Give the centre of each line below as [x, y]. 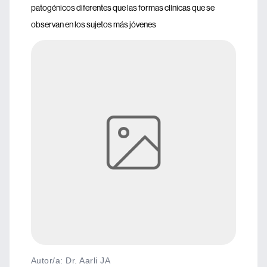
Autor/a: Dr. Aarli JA [71, 260]
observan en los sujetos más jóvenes [94, 24]
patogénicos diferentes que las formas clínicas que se [123, 8]
